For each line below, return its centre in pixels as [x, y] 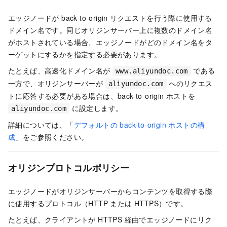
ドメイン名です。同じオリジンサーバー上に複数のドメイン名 [110, 30]
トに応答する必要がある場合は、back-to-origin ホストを [102, 96]
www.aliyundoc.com [152, 71]
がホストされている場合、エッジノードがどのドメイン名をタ [110, 42]
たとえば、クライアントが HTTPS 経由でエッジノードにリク [110, 220]
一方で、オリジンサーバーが [57, 83]
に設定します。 [96, 108]
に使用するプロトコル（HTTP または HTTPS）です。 [98, 203]
